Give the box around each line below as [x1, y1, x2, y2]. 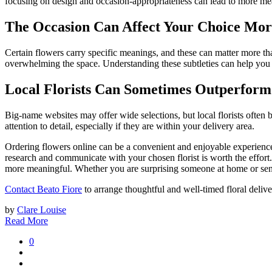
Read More [5, 215, 48, 226]
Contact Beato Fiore [5, 183, 82, 194]
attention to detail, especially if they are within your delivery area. [5, 120, 254, 131]
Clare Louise [17, 204, 66, 215]
